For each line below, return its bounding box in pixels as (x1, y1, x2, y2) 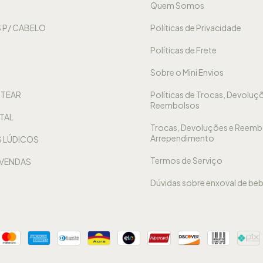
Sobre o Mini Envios (150, 66, 224, 77)
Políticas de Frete (150, 44, 217, 55)
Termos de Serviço (150, 154, 222, 166)
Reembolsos (150, 99, 200, 110)
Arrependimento (150, 132, 214, 143)
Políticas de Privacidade (150, 22, 241, 33)
